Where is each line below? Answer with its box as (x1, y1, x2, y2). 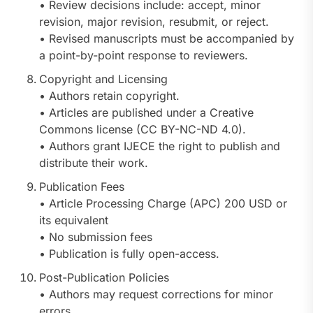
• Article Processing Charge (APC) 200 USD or (39, 196, 287, 210)
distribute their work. (39, 155, 148, 170)
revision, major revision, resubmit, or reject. (39, 14, 269, 29)
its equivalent (39, 212, 108, 227)
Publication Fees (39, 179, 124, 194)
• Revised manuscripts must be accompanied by (39, 31, 294, 45)
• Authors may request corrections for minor (39, 286, 273, 301)
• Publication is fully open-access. (39, 246, 219, 261)
